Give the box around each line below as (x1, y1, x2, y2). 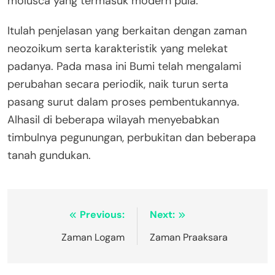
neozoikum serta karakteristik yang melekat (7, 41, 228, 56)
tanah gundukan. (7, 147, 91, 163)
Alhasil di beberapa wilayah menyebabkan (7, 112, 219, 127)
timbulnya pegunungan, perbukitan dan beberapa (7, 130, 256, 145)
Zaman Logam (61, 230, 125, 244)
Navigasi (19, 207, 76, 227)
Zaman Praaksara (150, 230, 228, 244)
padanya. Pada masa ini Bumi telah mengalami (7, 58, 241, 74)
